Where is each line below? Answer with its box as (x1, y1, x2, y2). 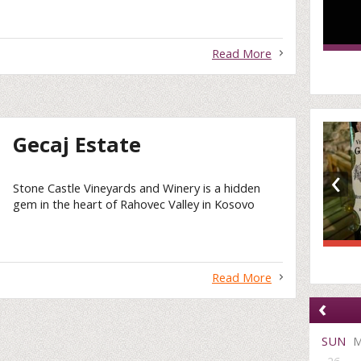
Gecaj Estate (13, 130, 142, 159)
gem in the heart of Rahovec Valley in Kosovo (13, 195, 255, 212)
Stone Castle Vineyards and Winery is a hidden (13, 179, 261, 196)
